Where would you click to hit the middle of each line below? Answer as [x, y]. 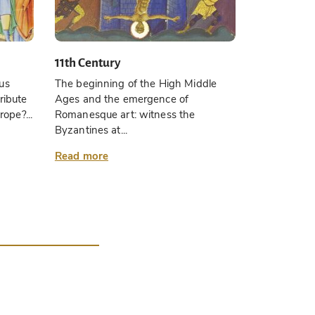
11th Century [88, 63]
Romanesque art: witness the [125, 115]
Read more [82, 156]
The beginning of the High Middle [136, 84]
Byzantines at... [91, 130]
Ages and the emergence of [122, 99]
